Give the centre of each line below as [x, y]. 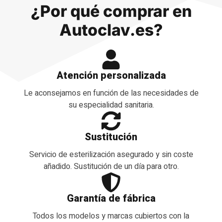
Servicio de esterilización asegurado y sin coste [111, 154]
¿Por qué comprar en [111, 11]
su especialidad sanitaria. [111, 105]
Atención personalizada [111, 76]
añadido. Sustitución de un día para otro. [111, 166]
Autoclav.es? [111, 30]
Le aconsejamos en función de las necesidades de [111, 93]
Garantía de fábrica [111, 198]
